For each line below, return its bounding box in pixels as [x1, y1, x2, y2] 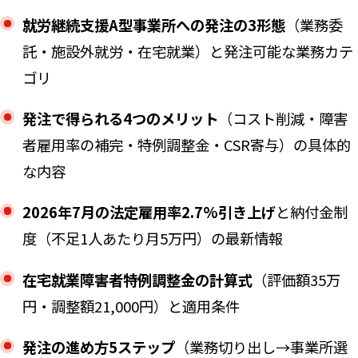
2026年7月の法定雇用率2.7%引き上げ [22, 201, 276, 223]
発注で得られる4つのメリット [22, 108, 218, 129]
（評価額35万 [252, 268, 340, 290]
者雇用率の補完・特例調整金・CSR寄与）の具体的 [22, 134, 351, 155]
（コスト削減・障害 [217, 108, 348, 129]
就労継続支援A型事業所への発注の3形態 [22, 14, 285, 35]
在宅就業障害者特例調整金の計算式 [22, 268, 253, 290]
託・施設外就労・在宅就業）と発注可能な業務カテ [22, 40, 353, 62]
